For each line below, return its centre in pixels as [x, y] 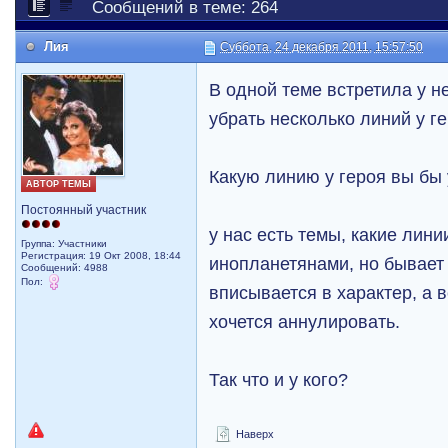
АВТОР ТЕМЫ [59, 184]
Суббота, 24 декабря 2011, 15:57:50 [322, 47]
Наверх [254, 434]
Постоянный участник [84, 210]
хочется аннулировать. [305, 321]
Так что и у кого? [279, 379]
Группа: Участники [64, 243]
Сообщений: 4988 [65, 267]
